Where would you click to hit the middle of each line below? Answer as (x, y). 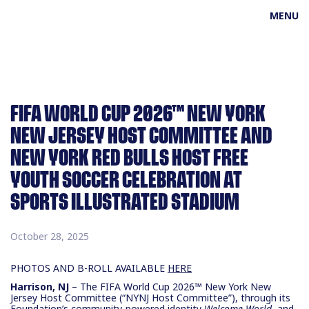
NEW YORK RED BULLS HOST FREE (129, 158)
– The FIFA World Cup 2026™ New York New (170, 286)
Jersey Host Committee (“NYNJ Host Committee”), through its (150, 297)
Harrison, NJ (40, 286)
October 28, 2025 (50, 236)
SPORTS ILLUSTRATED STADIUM (125, 202)
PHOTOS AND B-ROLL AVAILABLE (89, 268)
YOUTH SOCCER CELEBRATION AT (126, 180)
